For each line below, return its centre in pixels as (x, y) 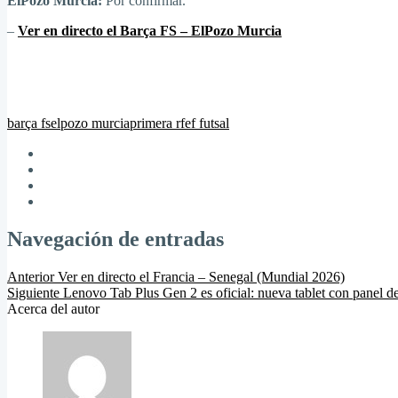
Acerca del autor (53, 308)
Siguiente (33, 292)
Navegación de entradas (115, 239)
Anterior (31, 276)
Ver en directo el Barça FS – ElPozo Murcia (150, 30)
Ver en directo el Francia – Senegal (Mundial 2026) (201, 276)
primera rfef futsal (179, 123)
